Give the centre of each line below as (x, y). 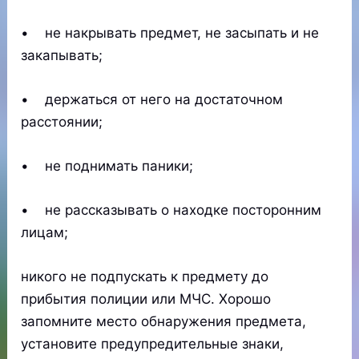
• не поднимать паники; (107, 165)
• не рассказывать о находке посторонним (171, 210)
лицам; (45, 233)
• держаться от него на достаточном (152, 99)
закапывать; (62, 55)
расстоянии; (62, 121)
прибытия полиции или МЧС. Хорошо (146, 299)
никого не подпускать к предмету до (145, 277)
